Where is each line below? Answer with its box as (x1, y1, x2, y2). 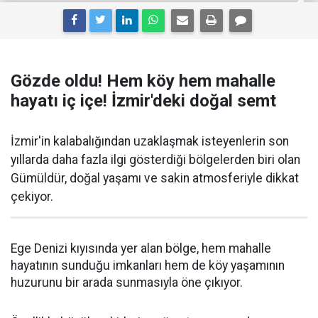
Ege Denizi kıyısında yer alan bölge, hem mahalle (11, 241, 271, 256)
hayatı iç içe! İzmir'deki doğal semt (11, 91, 276, 111)
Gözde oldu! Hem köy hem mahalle (11, 71, 275, 91)
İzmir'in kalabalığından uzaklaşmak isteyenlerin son (11, 134, 289, 148)
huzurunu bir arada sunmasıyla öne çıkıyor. (11, 275, 243, 290)
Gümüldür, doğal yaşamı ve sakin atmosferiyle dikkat (11, 171, 299, 185)
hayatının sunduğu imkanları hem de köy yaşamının (11, 258, 285, 273)
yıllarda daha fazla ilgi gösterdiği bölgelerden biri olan (11, 153, 300, 167)
